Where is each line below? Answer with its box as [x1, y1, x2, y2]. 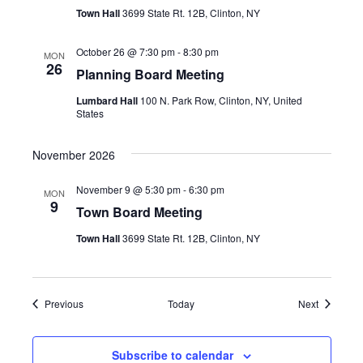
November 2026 [32, 147, 115, 163]
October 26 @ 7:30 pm [75, 45, 175, 58]
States [75, 106, 104, 120]
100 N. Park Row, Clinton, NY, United [139, 93, 302, 107]
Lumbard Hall [75, 93, 140, 108]
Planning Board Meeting [75, 65, 224, 83]
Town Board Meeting [75, 203, 203, 221]
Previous [44, 297, 83, 310]
